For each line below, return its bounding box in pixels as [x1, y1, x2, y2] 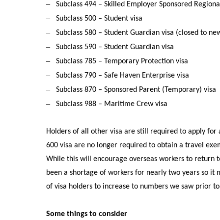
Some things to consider [46, 210, 128, 219]
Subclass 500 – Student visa [56, 15, 143, 23]
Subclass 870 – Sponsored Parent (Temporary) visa [56, 86, 217, 94]
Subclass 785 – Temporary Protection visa [56, 57, 189, 66]
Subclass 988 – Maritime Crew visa [56, 100, 168, 109]
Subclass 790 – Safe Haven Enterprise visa [56, 72, 190, 80]
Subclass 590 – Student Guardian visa [56, 43, 174, 52]
